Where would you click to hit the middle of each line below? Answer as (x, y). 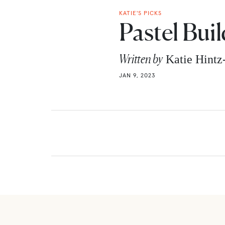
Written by (141, 59)
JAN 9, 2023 (137, 75)
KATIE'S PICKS (140, 13)
